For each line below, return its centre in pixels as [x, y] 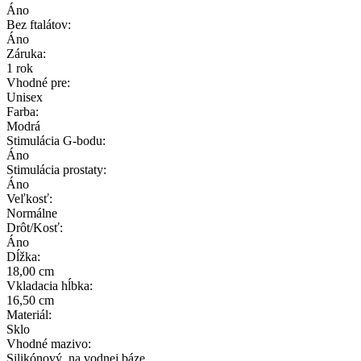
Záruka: [26, 53]
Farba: [23, 111]
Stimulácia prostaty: [56, 169]
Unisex [25, 97]
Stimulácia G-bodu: [56, 140]
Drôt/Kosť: [35, 227]
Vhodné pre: [38, 82]
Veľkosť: [29, 198]
